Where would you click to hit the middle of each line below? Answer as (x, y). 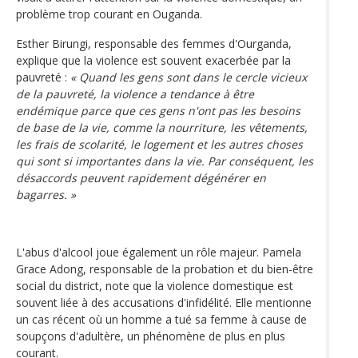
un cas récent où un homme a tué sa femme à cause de (161, 319)
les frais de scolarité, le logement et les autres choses (159, 144)
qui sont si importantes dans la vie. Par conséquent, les (165, 161)
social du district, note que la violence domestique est (155, 285)
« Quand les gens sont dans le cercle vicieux (189, 77)
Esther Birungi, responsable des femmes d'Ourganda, (154, 43)
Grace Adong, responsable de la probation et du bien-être (165, 268)
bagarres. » (46, 194)
